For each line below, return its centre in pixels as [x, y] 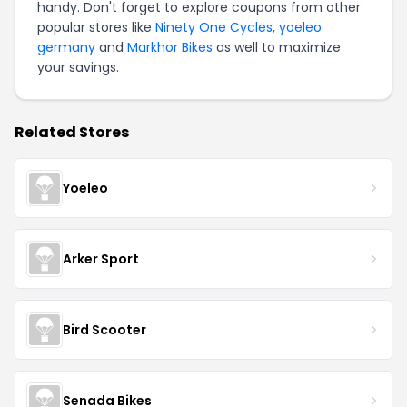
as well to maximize [277, 47]
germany [66, 47]
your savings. [78, 67]
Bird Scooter [104, 329]
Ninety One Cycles [214, 27]
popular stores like [96, 27]
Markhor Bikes [170, 47]
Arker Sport [101, 258]
